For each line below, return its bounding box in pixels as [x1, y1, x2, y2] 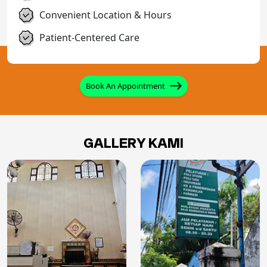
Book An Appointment [85, 80, 165, 91]
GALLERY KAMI [83, 133, 184, 152]
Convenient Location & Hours [37, 8, 172, 21]
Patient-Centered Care [37, 30, 139, 44]
